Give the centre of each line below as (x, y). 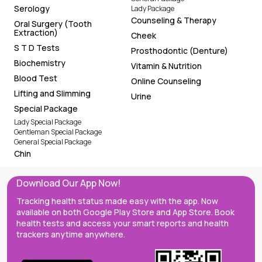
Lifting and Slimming (52, 93)
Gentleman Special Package (58, 132)
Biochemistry (40, 63)
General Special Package (53, 142)
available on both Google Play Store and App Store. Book (125, 212)
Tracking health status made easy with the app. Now (117, 201)
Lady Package (153, 8)
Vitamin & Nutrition (166, 66)
